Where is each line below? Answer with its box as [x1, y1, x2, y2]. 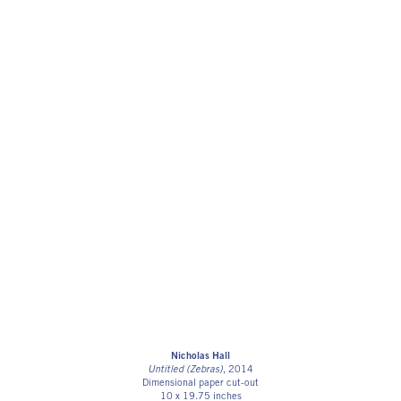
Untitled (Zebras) [148, 365, 223, 376]
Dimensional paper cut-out [142, 379, 259, 389]
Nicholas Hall [171, 352, 230, 363]
